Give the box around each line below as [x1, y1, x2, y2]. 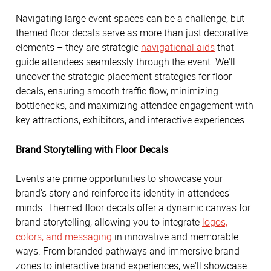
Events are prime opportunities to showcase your [16, 172, 223, 186]
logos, [202, 215, 227, 229]
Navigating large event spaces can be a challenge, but [16, 11, 244, 25]
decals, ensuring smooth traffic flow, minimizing [16, 84, 218, 98]
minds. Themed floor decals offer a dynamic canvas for [16, 201, 250, 215]
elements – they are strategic [16, 41, 141, 54]
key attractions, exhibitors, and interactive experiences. [16, 113, 247, 127]
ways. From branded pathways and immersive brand [16, 244, 240, 258]
